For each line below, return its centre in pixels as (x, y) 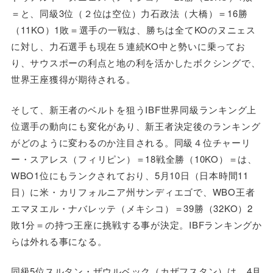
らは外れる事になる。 (59, 241)
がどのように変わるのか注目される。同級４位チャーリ (131, 142)
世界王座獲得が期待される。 (73, 79)
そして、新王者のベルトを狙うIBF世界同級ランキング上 (134, 109)
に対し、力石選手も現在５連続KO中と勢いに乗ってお (128, 46)
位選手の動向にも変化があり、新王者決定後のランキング (136, 126)
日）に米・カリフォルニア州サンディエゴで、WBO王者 (133, 191)
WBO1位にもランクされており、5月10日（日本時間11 (129, 175)
